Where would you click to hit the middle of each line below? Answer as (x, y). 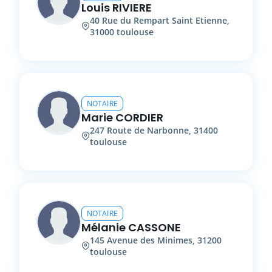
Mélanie (104, 227)
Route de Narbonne (148, 130)
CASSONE (155, 227)
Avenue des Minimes (150, 240)
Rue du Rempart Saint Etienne (165, 20)
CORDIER (139, 117)
